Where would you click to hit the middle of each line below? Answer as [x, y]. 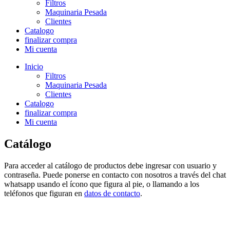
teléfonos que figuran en [44, 193]
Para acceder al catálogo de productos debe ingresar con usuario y [110, 165]
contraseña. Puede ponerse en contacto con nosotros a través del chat [115, 175]
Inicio [34, 66]
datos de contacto [112, 193]
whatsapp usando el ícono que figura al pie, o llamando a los [102, 184]
